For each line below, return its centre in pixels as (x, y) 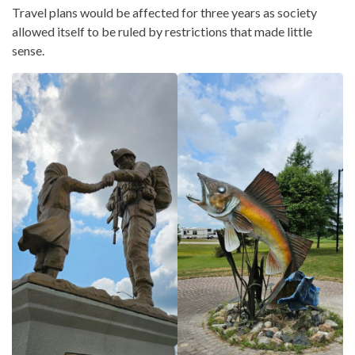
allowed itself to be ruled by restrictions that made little (162, 31)
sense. (28, 50)
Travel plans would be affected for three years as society (164, 12)
